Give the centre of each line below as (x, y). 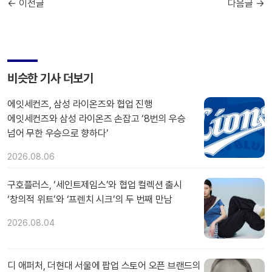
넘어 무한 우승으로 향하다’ (58, 133)
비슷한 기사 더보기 (50, 78)
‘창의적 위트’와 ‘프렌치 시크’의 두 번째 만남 (90, 199)
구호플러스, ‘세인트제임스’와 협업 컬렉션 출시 (95, 185)
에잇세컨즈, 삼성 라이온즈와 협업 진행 (80, 104)
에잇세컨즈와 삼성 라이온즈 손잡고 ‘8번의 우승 (97, 118)
